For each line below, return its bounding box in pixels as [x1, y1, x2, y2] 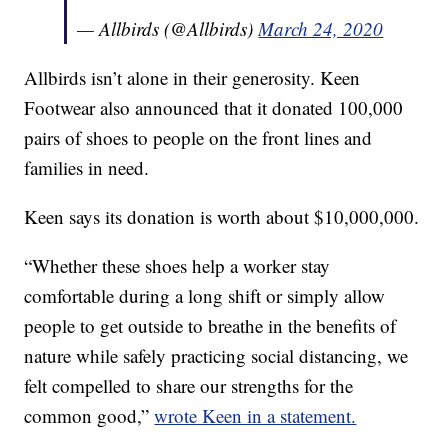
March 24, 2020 [258, 16, 384, 42]
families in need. [24, 155, 150, 181]
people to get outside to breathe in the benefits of [24, 313, 397, 339]
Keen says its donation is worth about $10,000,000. [24, 204, 420, 230]
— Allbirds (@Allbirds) [77, 16, 259, 42]
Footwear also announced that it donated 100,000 [24, 95, 404, 121]
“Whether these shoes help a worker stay [24, 253, 331, 279]
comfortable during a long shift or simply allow [24, 283, 386, 309]
